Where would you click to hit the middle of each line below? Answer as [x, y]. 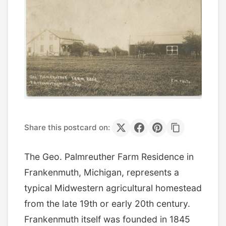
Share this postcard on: [67, 127]
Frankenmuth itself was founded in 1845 [107, 219]
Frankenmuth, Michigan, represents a [102, 172]
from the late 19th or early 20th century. [107, 203]
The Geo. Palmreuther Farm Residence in [109, 156]
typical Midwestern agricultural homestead [113, 188]
